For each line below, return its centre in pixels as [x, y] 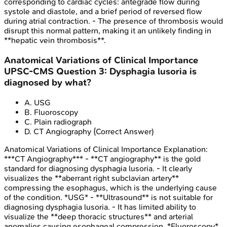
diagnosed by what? [48, 83]
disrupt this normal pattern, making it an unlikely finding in [108, 31]
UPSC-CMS [29, 72]
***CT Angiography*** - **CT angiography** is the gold [102, 159]
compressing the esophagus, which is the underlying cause [110, 187]
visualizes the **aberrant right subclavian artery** [91, 178]
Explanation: [185, 149]
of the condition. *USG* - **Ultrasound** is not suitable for [108, 197]
